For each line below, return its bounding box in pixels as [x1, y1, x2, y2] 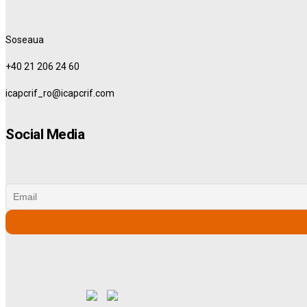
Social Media [5, 126, 84, 143]
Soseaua [5, 34, 44, 46]
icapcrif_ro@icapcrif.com [5, 88, 114, 99]
